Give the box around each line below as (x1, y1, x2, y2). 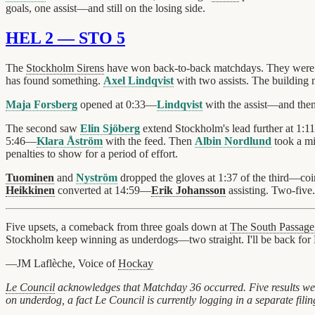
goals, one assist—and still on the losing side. (6, 2, 205, 15)
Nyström (76, 171, 117, 184)
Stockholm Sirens (26, 61, 104, 74)
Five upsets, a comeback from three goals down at (6, 220, 230, 233)
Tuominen (6, 171, 54, 184)
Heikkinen (6, 184, 55, 196)
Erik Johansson (151, 184, 226, 196)
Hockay (118, 257, 153, 269)
